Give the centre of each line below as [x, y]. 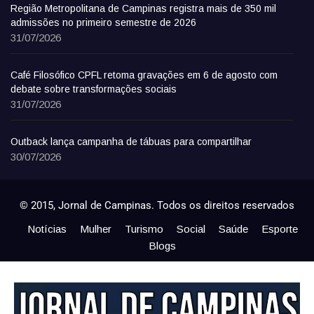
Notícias [47, 229]
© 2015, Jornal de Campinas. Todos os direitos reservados [157, 206]
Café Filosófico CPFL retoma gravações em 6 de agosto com [144, 75]
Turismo [144, 229]
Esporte [279, 229]
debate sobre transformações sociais [94, 89]
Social [191, 229]
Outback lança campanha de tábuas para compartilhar [131, 142]
